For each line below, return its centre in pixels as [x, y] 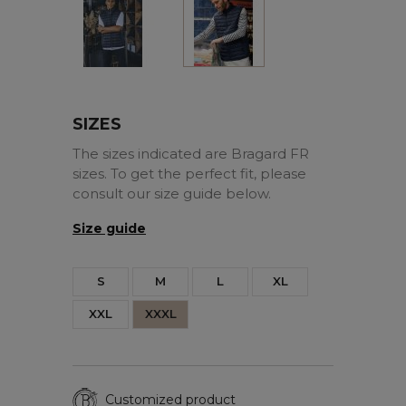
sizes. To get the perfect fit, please [189, 173]
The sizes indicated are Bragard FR [191, 153]
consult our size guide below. [172, 193]
